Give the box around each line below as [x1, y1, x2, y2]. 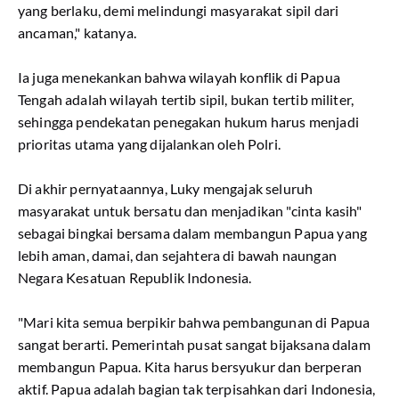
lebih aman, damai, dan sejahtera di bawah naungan [18, 247, 337, 264]
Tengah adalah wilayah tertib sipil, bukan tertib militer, [18, 91, 354, 108]
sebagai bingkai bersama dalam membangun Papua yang [18, 224, 368, 241]
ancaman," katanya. [18, 24, 136, 41]
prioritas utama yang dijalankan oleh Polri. [18, 135, 281, 152]
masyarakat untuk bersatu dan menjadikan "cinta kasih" [18, 202, 362, 219]
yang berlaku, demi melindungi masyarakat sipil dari [18, 2, 339, 19]
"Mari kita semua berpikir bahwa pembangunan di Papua [18, 313, 370, 330]
